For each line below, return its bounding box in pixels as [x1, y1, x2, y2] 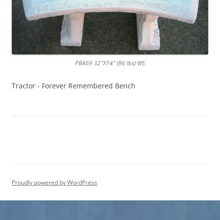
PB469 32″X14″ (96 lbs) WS [75, 59, 145, 68]
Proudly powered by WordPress [12, 178, 97, 187]
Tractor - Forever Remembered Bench [12, 81, 136, 91]
